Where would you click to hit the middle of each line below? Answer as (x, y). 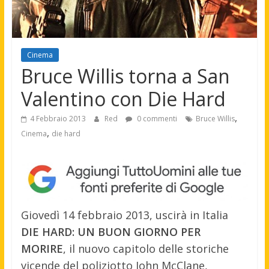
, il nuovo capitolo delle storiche (146, 249)
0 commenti (156, 119)
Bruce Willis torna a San (125, 76)
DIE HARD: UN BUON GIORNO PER (110, 232)
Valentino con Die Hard (123, 99)
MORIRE (42, 249)
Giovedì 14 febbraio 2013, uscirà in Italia (124, 215)
